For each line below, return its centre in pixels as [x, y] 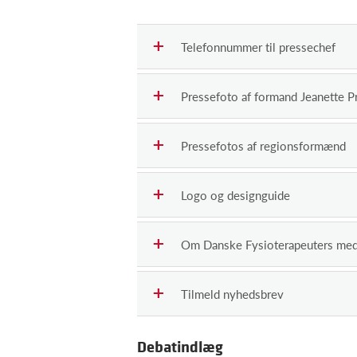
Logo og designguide [235, 195]
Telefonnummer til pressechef [258, 47]
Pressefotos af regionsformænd [263, 145]
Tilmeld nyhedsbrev [232, 294]
